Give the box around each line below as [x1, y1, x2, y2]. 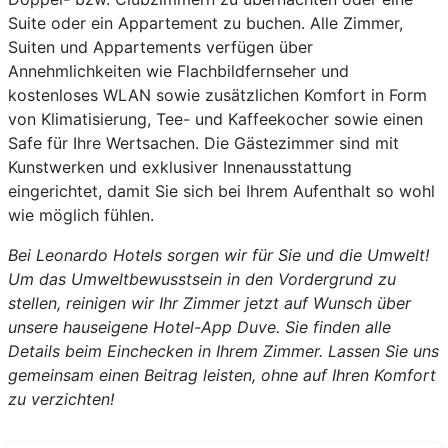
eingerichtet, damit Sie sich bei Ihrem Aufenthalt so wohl [7, 181, 435, 202]
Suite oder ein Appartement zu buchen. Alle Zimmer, [7, 13, 403, 34]
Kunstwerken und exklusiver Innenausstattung [7, 157, 352, 178]
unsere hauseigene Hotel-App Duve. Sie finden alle [7, 317, 391, 338]
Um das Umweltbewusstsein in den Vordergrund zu [7, 269, 396, 290]
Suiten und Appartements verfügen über [7, 37, 313, 58]
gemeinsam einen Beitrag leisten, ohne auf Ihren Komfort [7, 365, 436, 386]
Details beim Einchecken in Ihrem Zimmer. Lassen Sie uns [7, 341, 439, 362]
